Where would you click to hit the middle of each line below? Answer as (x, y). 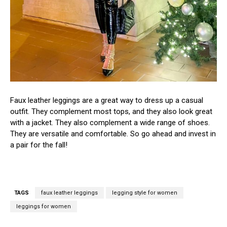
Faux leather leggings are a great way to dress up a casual (107, 101)
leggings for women (44, 207)
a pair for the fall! (39, 145)
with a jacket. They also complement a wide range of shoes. (110, 123)
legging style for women (145, 193)
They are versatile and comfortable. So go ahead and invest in (113, 134)
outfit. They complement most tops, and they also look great (111, 112)
